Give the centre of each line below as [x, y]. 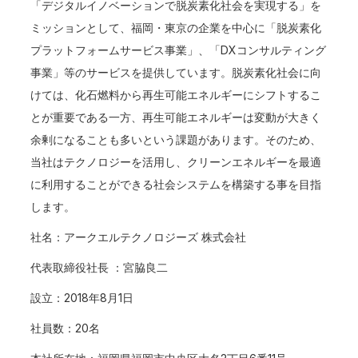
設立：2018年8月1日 [82, 298]
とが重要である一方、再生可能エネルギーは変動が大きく [176, 117]
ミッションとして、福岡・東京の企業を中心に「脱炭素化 [176, 28]
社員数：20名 [66, 328]
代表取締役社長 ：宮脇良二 [99, 267]
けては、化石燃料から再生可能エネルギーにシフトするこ [176, 95]
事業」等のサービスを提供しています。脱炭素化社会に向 [176, 72]
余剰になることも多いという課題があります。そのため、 [176, 139]
